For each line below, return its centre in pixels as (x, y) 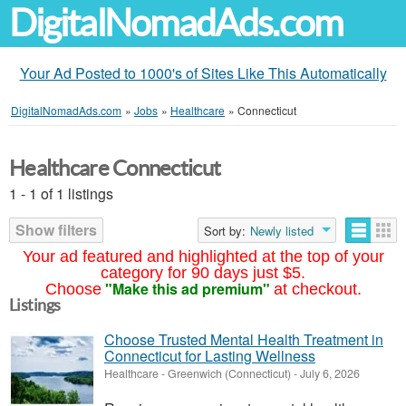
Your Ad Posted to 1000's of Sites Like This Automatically (203, 73)
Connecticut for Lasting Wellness (210, 356)
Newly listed (282, 231)
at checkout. (317, 289)
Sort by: (225, 231)
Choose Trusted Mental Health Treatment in (244, 339)
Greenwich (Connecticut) (229, 373)
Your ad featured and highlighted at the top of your (203, 256)
